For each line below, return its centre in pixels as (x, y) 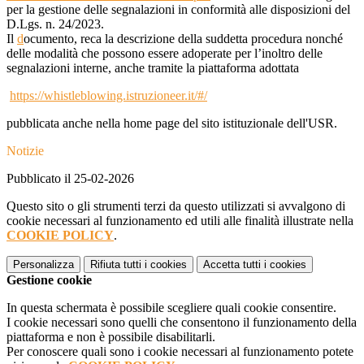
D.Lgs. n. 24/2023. (55, 24)
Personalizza (43, 265)
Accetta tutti (232, 265)
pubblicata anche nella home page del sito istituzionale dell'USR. (172, 123)
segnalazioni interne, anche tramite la (102, 68)
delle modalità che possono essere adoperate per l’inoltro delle (165, 54)
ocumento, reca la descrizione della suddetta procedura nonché (183, 39)
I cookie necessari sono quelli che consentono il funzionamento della (182, 323)
